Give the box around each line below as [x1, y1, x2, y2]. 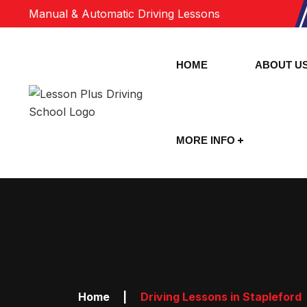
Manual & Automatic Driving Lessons [29, 7, 220, 21]
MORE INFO [176, 134, 236, 146]
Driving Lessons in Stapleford [140, 290, 302, 304]
